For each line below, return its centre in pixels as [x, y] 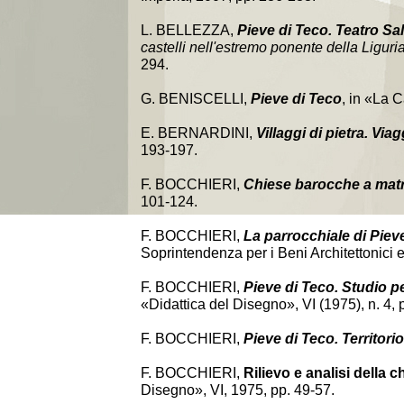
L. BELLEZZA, [189, 30]
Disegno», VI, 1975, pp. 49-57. [238, 390]
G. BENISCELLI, [196, 99]
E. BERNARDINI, [198, 133]
